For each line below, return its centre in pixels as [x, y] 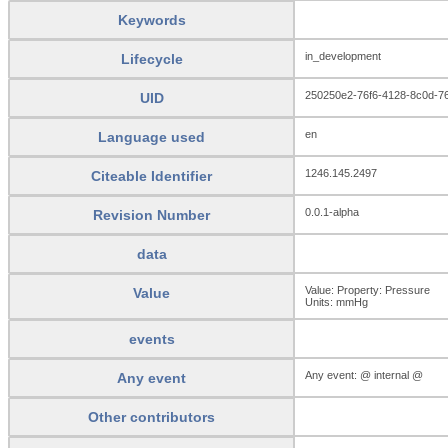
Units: [320, 301]
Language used [151, 136]
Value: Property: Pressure [367, 289]
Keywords [151, 19]
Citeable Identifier [151, 175]
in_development [343, 55]
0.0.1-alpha [332, 211]
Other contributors [151, 416]
